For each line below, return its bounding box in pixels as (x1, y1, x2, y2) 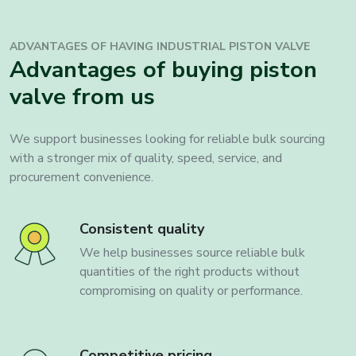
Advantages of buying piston (10, 54, 317, 85)
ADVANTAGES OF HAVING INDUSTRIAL (10, 39, 229, 54)
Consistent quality (79, 219, 204, 238)
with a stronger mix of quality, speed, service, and (10, 149, 282, 167)
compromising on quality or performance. (79, 282, 303, 300)
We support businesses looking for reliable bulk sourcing (10, 130, 325, 148)
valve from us (10, 81, 155, 112)
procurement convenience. (10, 168, 153, 186)
